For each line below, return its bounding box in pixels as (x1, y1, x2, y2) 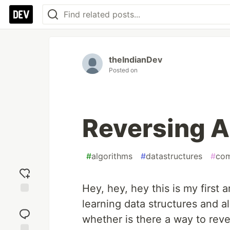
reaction (11, 205, 39, 215)
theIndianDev (109, 54, 162, 65)
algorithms (91, 151, 132, 161)
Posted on (109, 66, 138, 74)
